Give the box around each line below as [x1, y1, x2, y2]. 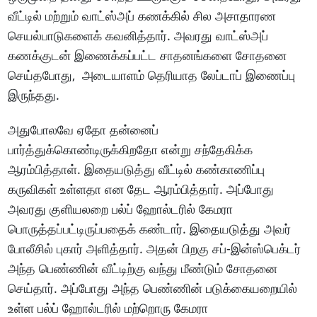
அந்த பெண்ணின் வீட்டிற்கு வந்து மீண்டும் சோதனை [8, 259, 278, 277]
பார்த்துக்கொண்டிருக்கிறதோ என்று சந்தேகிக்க [8, 140, 253, 158]
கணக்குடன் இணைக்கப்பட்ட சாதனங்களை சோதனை [8, 46, 287, 64]
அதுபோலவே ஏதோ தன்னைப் [8, 120, 159, 138]
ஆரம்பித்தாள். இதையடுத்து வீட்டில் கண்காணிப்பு [8, 160, 265, 178]
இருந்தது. [8, 86, 60, 103]
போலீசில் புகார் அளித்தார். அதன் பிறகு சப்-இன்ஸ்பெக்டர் [8, 239, 301, 257]
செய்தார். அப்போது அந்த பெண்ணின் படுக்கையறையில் [8, 279, 298, 296]
